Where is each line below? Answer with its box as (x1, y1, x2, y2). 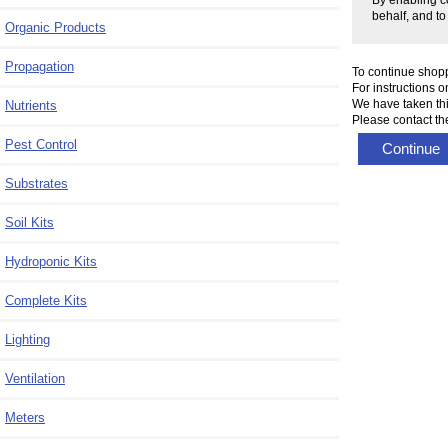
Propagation (5, 58, 74, 74)
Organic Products (5, 19, 106, 35)
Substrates (5, 175, 68, 191)
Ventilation (5, 370, 65, 386)
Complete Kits (5, 292, 87, 308)
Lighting (5, 331, 50, 347)
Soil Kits (5, 214, 54, 230)
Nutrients (5, 97, 57, 113)
